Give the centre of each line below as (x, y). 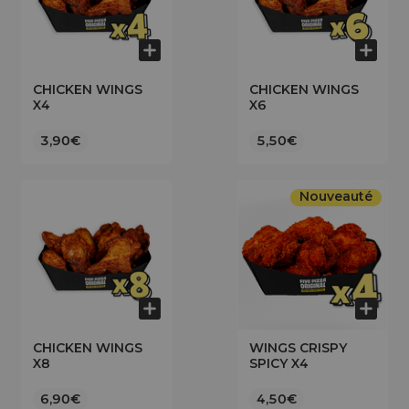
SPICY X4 (279, 363)
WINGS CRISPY (298, 348)
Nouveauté (336, 196)
